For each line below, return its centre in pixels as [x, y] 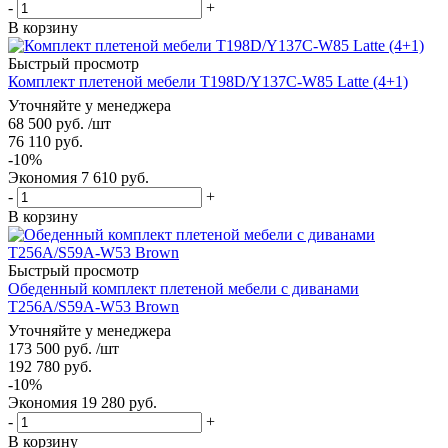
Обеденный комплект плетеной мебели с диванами [183, 288]
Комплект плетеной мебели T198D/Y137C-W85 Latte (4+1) [208, 81]
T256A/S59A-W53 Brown [93, 306]
